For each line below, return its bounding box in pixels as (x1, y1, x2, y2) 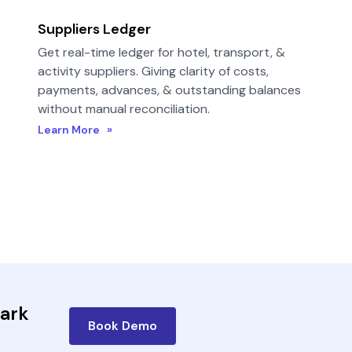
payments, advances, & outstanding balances (38, 82, 301, 98)
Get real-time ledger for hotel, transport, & (38, 44, 285, 60)
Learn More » (38, 123, 112, 137)
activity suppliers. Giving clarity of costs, (38, 63, 269, 79)
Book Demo (88, 317, 157, 334)
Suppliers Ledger (38, 20, 151, 38)
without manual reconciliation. (38, 101, 210, 117)
